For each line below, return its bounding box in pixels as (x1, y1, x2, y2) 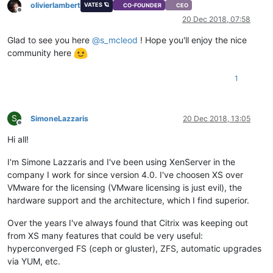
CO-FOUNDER (123, 2, 162, 9)
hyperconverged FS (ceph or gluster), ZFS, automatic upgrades (7, 243, 261, 254)
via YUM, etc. (7, 256, 60, 267)
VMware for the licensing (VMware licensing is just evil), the (7, 182, 242, 193)
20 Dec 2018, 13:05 (183, 114, 250, 124)
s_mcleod (100, 34, 138, 45)
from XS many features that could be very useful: (7, 230, 203, 241)
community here (7, 47, 74, 58)
